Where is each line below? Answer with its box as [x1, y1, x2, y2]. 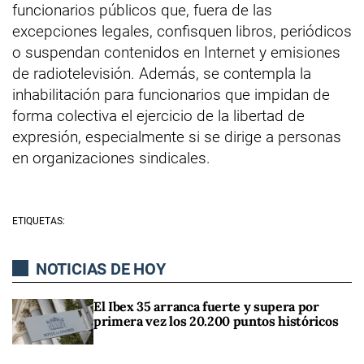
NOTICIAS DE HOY [32, 258, 166, 279]
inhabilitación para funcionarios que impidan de [12, 84, 330, 104]
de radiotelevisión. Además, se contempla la [12, 63, 311, 83]
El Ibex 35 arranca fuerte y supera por [93, 297, 319, 314]
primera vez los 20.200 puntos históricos [93, 312, 339, 329]
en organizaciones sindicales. [12, 148, 210, 167]
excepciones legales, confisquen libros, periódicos [12, 21, 352, 41]
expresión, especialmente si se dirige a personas [12, 127, 341, 146]
